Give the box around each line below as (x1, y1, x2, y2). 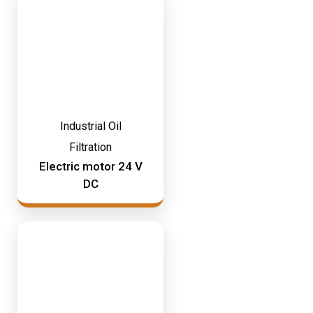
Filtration (69, 140, 112, 154)
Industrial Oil (59, 119, 122, 133)
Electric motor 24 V (38, 159, 143, 173)
